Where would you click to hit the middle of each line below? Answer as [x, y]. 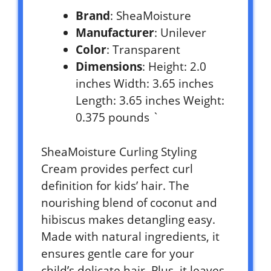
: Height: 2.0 [174, 67]
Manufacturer [115, 33]
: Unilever [180, 33]
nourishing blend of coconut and [129, 202]
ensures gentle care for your [118, 253]
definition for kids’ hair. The [115, 185]
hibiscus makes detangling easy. [128, 219]
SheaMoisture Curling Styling [119, 152]
